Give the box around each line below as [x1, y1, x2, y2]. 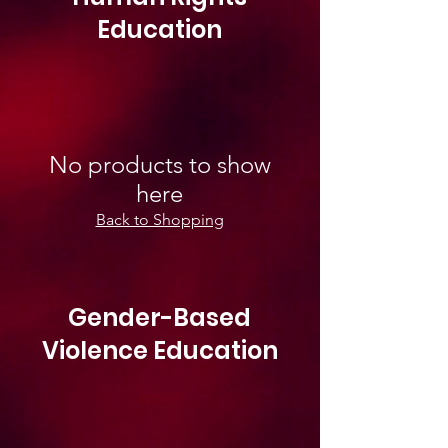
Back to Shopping [95, 210, 224, 229]
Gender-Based [68, 301, 251, 334]
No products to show [48, 150, 271, 179]
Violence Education [41, 334, 278, 367]
